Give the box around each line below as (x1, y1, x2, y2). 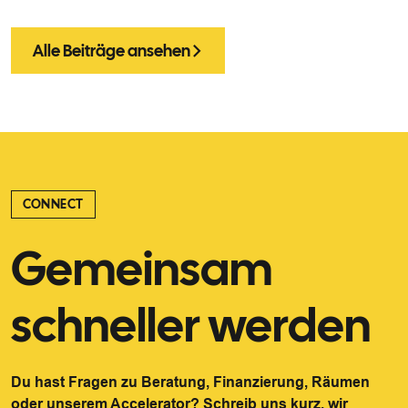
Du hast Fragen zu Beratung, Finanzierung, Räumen (11, 374, 370, 390)
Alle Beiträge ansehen (33, 40, 190, 61)
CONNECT (23, 196, 84, 212)
